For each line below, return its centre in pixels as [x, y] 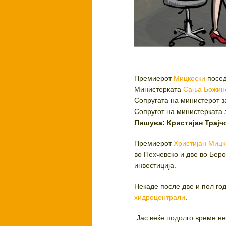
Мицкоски [190, 78]
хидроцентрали [160, 197]
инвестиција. [155, 166]
